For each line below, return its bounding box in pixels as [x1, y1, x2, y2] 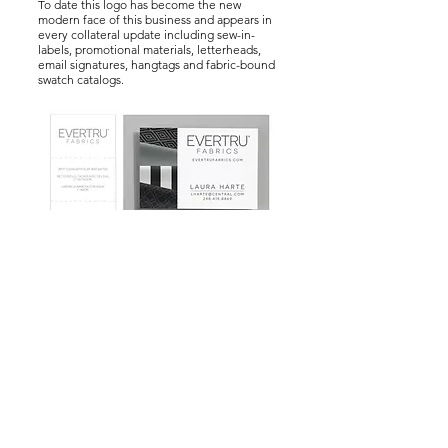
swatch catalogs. [38, 72, 124, 87]
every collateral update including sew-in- [38, 27, 255, 42]
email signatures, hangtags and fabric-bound [38, 57, 275, 72]
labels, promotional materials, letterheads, [38, 42, 261, 57]
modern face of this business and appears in [38, 12, 272, 27]
